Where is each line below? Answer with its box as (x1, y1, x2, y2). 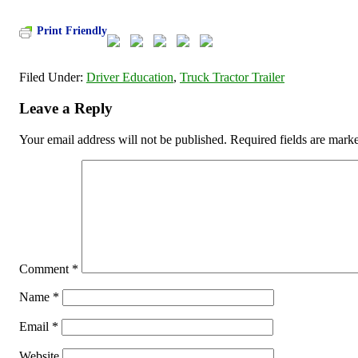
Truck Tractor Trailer (180, 70, 284, 85)
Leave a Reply (19, 99, 113, 117)
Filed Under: (19, 70, 86, 85)
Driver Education (86, 70, 173, 85)
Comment (19, 261, 72, 276)
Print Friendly (37, 25, 107, 38)
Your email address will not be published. (19, 132, 227, 146)
